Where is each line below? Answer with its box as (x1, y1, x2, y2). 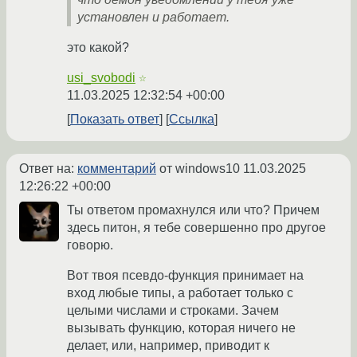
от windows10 (156, 161, 243, 175)
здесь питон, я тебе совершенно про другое (67, 220, 326, 234)
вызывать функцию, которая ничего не (67, 320, 296, 335)
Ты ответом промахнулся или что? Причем (67, 202, 320, 217)
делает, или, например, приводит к (67, 338, 269, 352)
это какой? (67, 40, 129, 54)
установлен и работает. (77, 10, 229, 24)
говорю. (67, 237, 113, 252)
